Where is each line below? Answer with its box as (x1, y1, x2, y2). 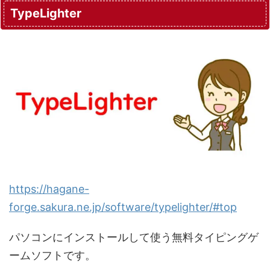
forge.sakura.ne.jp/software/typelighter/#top (9, 201, 237, 214)
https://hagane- (9, 183, 89, 196)
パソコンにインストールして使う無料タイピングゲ (9, 231, 259, 244)
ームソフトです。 (9, 249, 96, 262)
